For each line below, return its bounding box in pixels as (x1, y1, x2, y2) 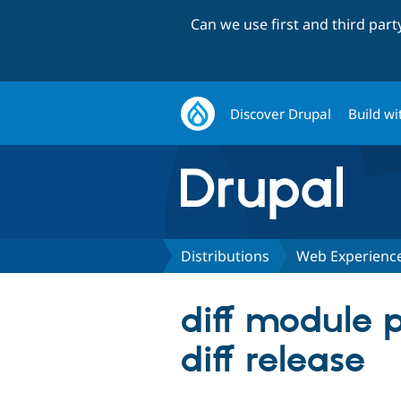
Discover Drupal (230, 104, 332, 123)
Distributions (181, 245, 269, 266)
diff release (181, 338, 365, 383)
